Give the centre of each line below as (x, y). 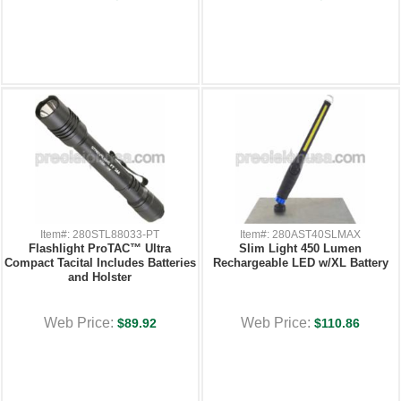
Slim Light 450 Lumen (301, 248)
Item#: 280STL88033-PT (100, 234)
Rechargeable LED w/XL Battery (300, 263)
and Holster (100, 277)
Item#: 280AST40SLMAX (301, 234)
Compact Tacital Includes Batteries (100, 263)
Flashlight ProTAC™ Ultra (100, 248)
